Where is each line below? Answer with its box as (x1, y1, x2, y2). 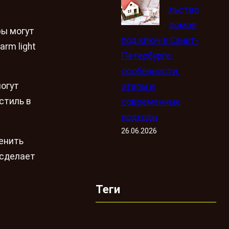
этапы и (121, 81, 155, 91)
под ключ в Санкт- (121, 35, 198, 45)
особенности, (121, 65, 179, 76)
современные (121, 96, 180, 107)
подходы (121, 111, 158, 122)
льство (168, 4, 199, 15)
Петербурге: (121, 50, 173, 61)
